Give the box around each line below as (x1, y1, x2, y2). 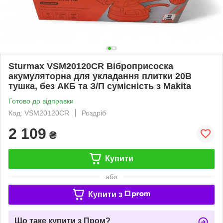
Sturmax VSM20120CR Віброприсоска (8, 61, 173, 71)
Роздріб (82, 109, 106, 117)
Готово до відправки (8, 97, 74, 105)
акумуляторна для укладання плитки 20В (8, 71, 192, 81)
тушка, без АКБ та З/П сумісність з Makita (8, 81, 191, 91)
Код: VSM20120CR (8, 109, 69, 117)
